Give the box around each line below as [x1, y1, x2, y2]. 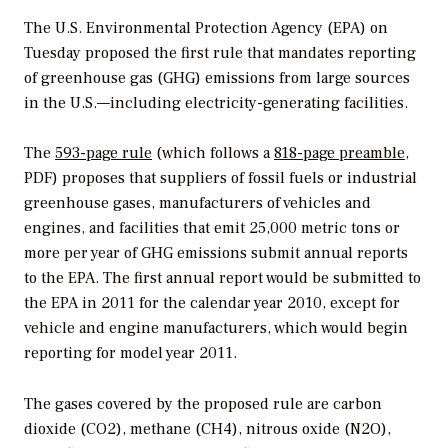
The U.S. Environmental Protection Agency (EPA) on [24, 17, 388, 38]
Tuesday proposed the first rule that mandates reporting [24, 42, 416, 63]
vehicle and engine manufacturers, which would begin [24, 318, 408, 339]
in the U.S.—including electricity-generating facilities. [24, 92, 408, 113]
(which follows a [152, 143, 274, 164]
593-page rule [55, 143, 152, 164]
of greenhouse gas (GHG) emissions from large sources [24, 67, 410, 88]
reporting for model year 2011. [24, 343, 237, 364]
